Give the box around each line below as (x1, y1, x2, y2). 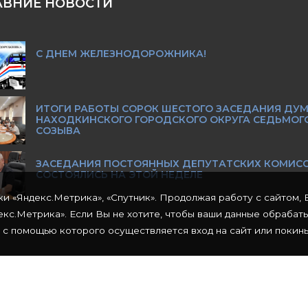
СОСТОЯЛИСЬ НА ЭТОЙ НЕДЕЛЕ (35, 168, 203, 181)
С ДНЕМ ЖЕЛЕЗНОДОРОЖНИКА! (35, 47, 206, 60)
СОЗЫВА (35, 124, 80, 137)
